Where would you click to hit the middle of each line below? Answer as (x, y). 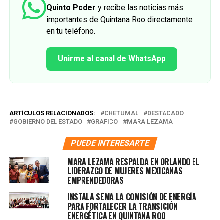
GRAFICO (104, 121)
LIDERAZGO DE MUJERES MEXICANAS (125, 171)
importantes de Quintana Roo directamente (119, 19)
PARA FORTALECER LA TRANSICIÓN (122, 206)
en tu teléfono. (70, 31)
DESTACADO (165, 113)
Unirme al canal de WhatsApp (111, 58)
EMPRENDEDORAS (95, 180)
